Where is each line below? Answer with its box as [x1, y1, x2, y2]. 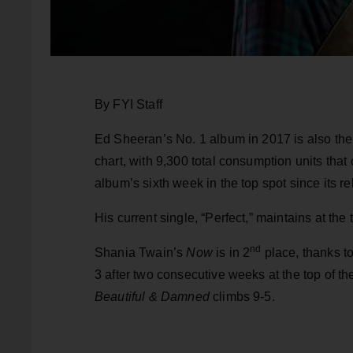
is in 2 [216, 246, 251, 260]
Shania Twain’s [95, 246, 187, 260]
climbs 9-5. [213, 290, 275, 304]
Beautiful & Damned [95, 290, 214, 304]
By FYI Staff [95, 98, 162, 112]
